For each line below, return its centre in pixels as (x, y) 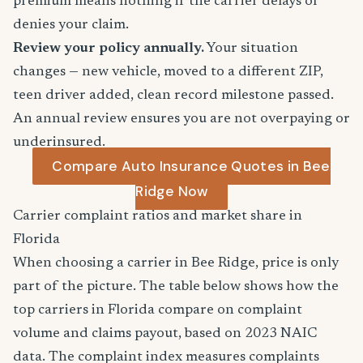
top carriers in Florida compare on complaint (158, 310)
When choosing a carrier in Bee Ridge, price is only (176, 263)
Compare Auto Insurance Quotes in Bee (191, 166)
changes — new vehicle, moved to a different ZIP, (168, 72)
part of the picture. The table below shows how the (176, 287)
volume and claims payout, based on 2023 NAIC (165, 334)
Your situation (251, 49)
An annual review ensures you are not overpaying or (181, 119)
